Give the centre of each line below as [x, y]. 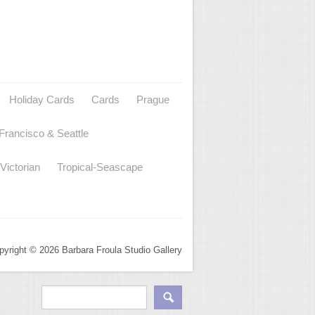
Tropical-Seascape [100, 167]
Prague [153, 100]
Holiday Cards [42, 100]
